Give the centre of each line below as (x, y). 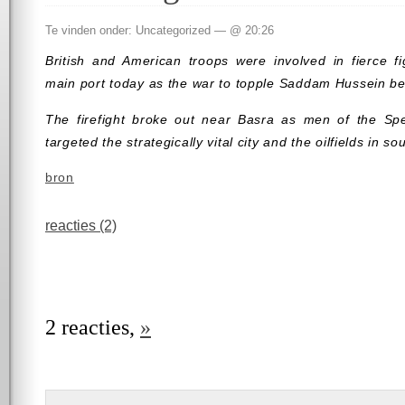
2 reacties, (93, 327)
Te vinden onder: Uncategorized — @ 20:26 (160, 30)
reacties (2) (81, 226)
